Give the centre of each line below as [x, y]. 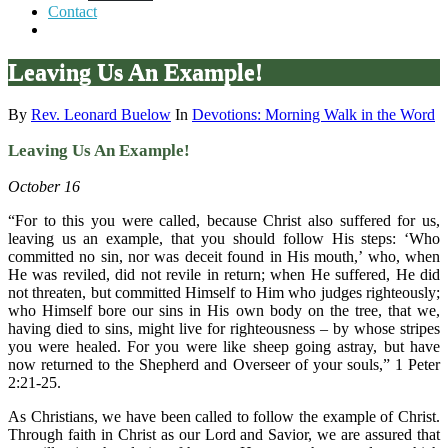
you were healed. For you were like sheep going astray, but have [224, 346]
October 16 [44, 186]
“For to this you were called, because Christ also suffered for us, [224, 220]
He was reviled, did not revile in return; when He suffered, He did [224, 274]
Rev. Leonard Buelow [101, 114]
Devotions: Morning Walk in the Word [313, 114]
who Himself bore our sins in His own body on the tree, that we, [224, 310]
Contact [72, 11]
